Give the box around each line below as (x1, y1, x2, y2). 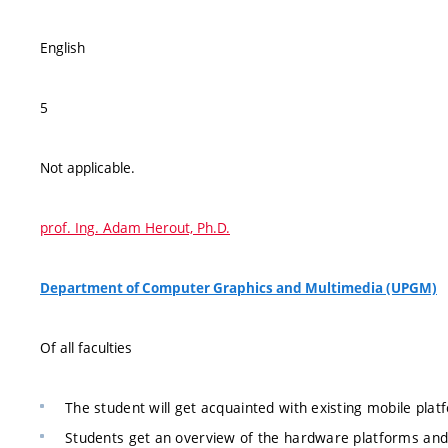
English (40, 38, 85, 57)
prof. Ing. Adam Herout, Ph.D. (40, 218, 230, 237)
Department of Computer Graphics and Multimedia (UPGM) (40, 279, 437, 297)
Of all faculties (40, 338, 132, 357)
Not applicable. (40, 158, 135, 177)
